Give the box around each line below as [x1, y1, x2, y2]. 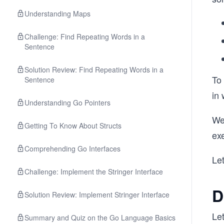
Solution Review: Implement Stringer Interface [24, 189, 169, 199]
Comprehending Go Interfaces [24, 143, 120, 153]
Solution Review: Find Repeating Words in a [24, 64, 163, 74]
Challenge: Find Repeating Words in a [24, 31, 145, 41]
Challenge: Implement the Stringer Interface [24, 166, 163, 176]
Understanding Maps [24, 8, 90, 18]
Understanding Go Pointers [24, 97, 110, 107]
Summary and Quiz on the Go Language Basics [24, 212, 175, 222]
